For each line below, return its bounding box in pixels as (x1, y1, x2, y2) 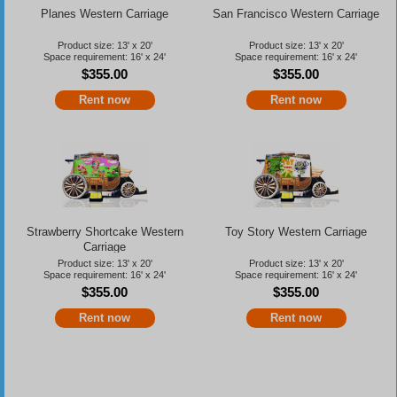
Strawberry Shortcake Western (26, 224, 183, 238)
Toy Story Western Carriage (225, 224, 368, 238)
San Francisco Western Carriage (213, 6, 380, 20)
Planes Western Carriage (41, 6, 169, 20)
